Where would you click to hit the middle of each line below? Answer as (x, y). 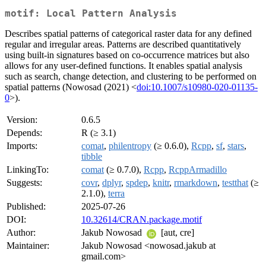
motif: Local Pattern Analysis (91, 14)
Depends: (24, 133)
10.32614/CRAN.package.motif (142, 220)
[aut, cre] (176, 233)
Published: (26, 207)
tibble (92, 157)
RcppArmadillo (198, 170)
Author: (21, 233)
